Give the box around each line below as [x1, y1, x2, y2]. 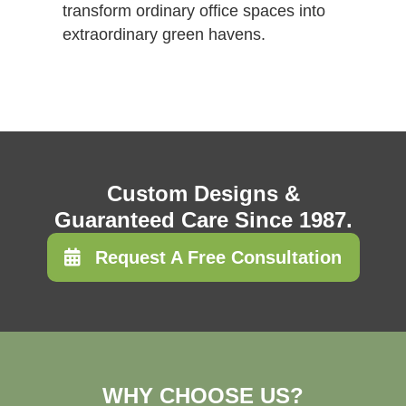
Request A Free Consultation [95, 247, 342, 268]
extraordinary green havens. [62, 24, 266, 43]
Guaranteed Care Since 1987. [53, 208, 353, 233]
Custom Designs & [106, 181, 300, 207]
